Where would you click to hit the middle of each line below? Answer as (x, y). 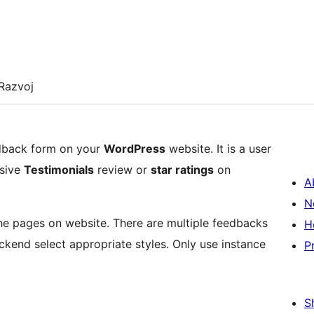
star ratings (182, 170)
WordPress (135, 149)
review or (122, 170)
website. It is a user (218, 149)
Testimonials (59, 170)
